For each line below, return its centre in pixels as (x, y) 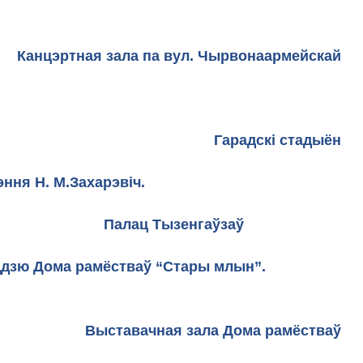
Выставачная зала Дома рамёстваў (213, 331)
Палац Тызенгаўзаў (222, 224)
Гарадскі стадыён (251, 140)
